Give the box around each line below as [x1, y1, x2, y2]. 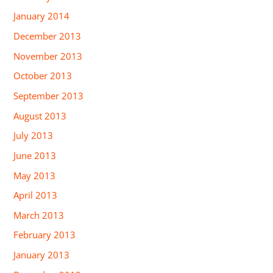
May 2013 [13, 169, 56, 182]
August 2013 [13, 109, 67, 122]
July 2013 [13, 129, 54, 142]
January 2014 [13, 10, 70, 23]
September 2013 [13, 89, 84, 102]
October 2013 [13, 69, 73, 82]
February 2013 [13, 229, 76, 241]
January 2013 [13, 249, 70, 261]
